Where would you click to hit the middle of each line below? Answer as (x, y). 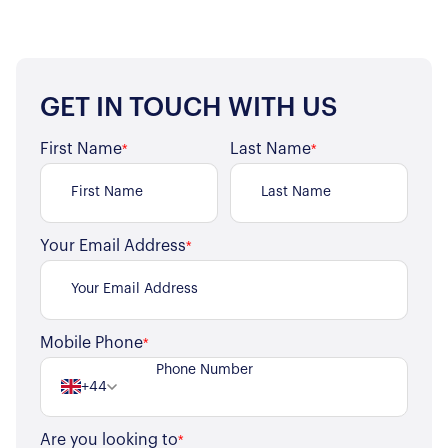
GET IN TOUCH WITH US (189, 107)
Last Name (270, 148)
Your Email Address (113, 245)
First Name (81, 148)
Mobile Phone (91, 342)
